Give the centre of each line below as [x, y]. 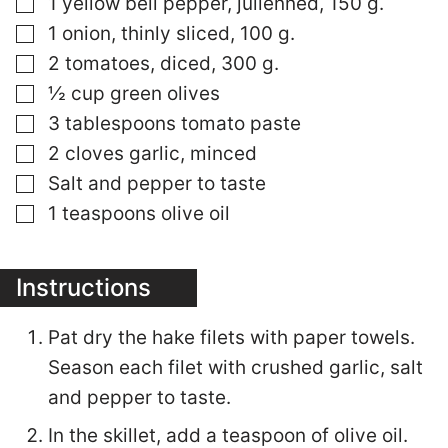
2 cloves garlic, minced [152, 153]
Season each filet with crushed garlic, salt [235, 367]
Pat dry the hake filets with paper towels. [231, 337]
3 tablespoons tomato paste [174, 123]
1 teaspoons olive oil [139, 213]
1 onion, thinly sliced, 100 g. [171, 33]
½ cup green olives [134, 93]
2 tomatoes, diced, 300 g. [163, 63]
